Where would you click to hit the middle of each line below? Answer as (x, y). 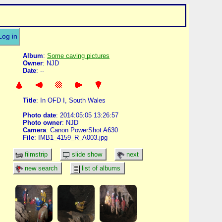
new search (41, 168)
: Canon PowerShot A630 (82, 130)
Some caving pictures (78, 56)
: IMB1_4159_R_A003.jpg (71, 137)
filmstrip (36, 155)
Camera (34, 130)
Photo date (39, 115)
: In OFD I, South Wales (71, 100)
